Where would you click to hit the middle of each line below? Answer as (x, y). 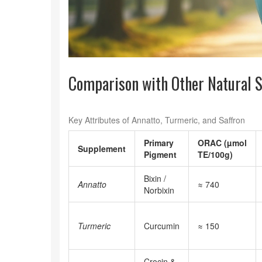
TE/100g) (215, 154)
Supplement (102, 149)
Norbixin (159, 190)
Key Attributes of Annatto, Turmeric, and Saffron (157, 120)
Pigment (160, 154)
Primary (159, 143)
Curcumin (162, 226)
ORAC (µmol (222, 143)
